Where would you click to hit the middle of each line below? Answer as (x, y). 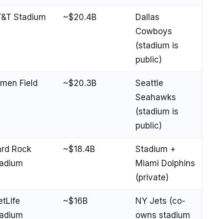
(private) (152, 177)
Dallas (147, 17)
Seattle (149, 83)
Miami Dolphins (165, 163)
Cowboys (154, 31)
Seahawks (156, 97)
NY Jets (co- (160, 201)
